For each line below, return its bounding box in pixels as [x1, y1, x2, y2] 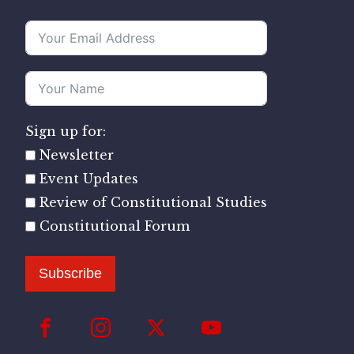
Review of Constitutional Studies [40, 194, 267, 211]
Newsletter [40, 147, 114, 164]
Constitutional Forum [40, 218, 190, 235]
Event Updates [40, 171, 138, 187]
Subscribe [39, 265, 102, 282]
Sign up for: [25, 123, 106, 140]
